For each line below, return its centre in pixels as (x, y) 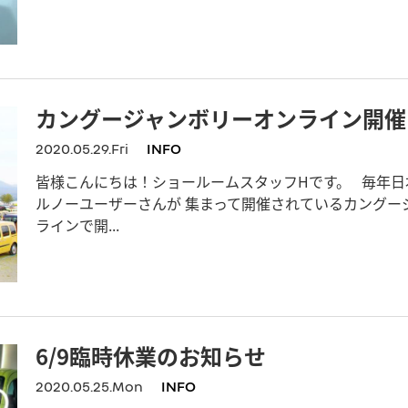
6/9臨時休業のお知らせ (151, 356)
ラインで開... (77, 224)
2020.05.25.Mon (89, 387)
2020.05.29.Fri (82, 148)
